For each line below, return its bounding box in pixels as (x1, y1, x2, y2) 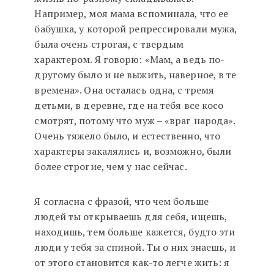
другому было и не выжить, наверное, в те (34, 68, 237, 82)
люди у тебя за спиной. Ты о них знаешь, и (34, 240, 236, 254)
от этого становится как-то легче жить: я (34, 256, 230, 270)
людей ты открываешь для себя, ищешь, (34, 210, 228, 224)
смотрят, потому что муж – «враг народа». (34, 114, 235, 128)
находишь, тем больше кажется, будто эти (34, 225, 235, 239)
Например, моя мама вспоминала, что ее (34, 7, 229, 21)
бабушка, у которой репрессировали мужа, (34, 22, 237, 36)
